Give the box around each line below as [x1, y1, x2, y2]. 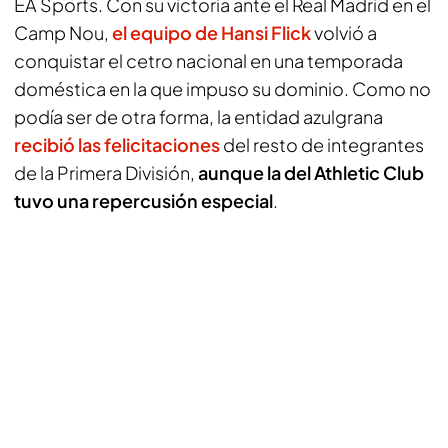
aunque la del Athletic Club [198, 161, 424, 184]
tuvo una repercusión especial [14, 189, 273, 212]
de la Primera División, [14, 161, 198, 184]
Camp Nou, [14, 21, 112, 44]
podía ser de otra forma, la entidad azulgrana [14, 105, 383, 128]
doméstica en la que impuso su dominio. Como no [14, 77, 431, 100]
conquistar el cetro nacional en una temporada [14, 49, 403, 72]
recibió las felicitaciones [14, 133, 220, 156]
